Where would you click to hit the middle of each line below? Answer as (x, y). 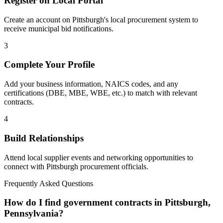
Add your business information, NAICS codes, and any (91, 84)
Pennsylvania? (34, 214)
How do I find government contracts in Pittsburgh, (107, 203)
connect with (25, 166)
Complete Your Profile (49, 65)
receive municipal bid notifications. (59, 28)
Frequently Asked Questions (49, 183)
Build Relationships (44, 138)
